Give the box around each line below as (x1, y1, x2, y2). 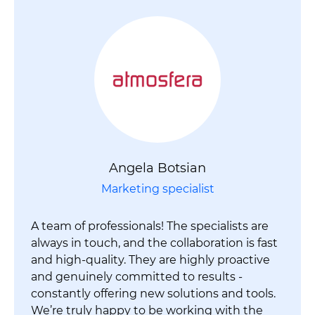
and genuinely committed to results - (31, 269, 243, 283)
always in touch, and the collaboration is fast (31, 236, 278, 250)
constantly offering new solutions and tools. (31, 286, 276, 300)
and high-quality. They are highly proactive (31, 252, 270, 266)
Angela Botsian (109, 160, 206, 176)
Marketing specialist (101, 181, 214, 195)
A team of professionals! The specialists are (31, 219, 269, 233)
